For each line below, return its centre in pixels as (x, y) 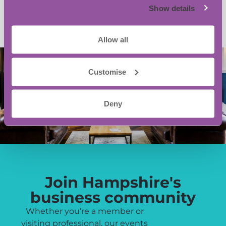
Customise (107, 71)
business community (113, 198)
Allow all (113, 39)
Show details (172, 8)
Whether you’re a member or (84, 211)
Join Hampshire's (113, 183)
